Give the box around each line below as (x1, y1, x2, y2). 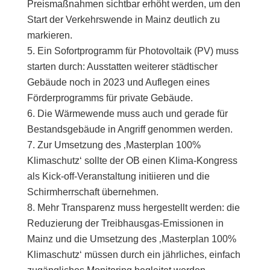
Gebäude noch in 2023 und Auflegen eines (27, 77, 210, 87)
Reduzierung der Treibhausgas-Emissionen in (27, 218, 224, 228)
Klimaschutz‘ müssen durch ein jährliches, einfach (27, 250, 240, 260)
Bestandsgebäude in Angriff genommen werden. (27, 124, 233, 134)
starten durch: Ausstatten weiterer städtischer (27, 61, 218, 72)
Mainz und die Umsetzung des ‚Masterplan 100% (27, 234, 236, 244)
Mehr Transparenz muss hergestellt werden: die (37, 202, 240, 213)
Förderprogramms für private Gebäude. (27, 93, 193, 103)
